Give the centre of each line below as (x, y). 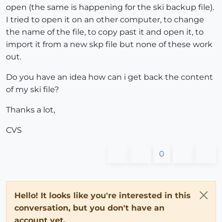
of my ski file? (32, 90)
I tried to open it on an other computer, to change (105, 20)
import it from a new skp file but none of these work (109, 45)
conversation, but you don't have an (89, 208)
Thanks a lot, (30, 110)
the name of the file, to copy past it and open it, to (105, 32)
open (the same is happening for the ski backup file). (110, 7)
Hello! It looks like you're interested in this (103, 196)
